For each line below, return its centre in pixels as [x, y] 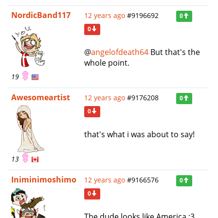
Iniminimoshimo [44, 180]
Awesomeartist [41, 98]
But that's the [174, 52]
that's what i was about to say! [139, 135]
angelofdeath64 [120, 52]
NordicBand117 [41, 15]
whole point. [107, 63]
